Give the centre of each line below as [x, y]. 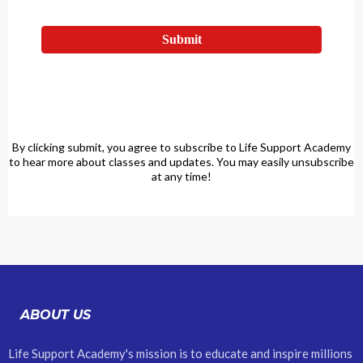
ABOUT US [56, 315]
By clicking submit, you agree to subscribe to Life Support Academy [181, 147]
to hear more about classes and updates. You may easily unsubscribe [181, 162]
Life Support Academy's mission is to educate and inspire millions [180, 353]
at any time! [181, 176]
